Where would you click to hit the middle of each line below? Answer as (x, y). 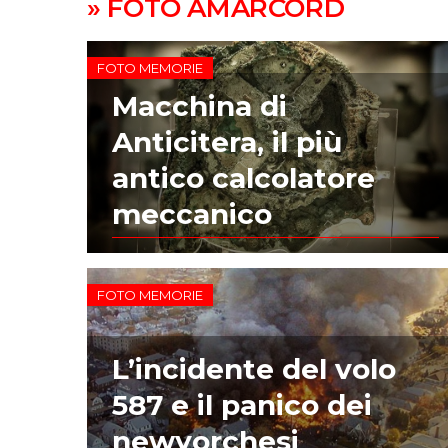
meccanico (192, 214)
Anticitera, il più (227, 142)
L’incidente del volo (254, 368)
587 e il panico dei (242, 404)
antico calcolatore (244, 178)
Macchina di (200, 106)
